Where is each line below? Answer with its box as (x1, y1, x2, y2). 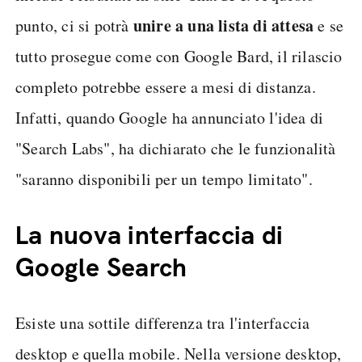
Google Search (15, 250, 187, 284)
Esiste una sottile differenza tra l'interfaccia (15, 312, 310, 334)
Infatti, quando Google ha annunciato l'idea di (15, 107, 324, 128)
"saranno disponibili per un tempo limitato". (15, 168, 313, 190)
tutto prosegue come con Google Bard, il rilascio (15, 45, 343, 67)
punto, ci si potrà (15, 15, 133, 36)
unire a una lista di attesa (133, 14, 318, 37)
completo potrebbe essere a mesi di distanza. (15, 76, 316, 98)
